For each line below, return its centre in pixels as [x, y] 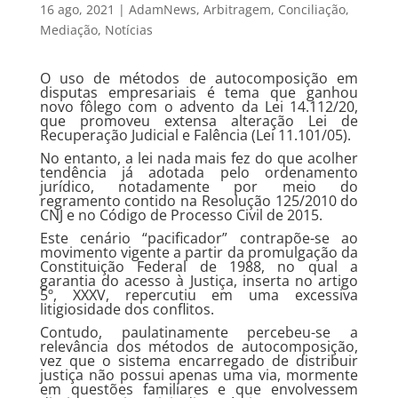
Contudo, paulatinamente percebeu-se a [199, 332]
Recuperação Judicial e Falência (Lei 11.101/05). [195, 135]
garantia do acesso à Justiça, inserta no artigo [199, 281]
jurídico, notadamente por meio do [199, 187]
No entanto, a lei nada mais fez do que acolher [199, 158]
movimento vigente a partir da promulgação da [199, 252]
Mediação [68, 30]
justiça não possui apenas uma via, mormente [199, 375]
